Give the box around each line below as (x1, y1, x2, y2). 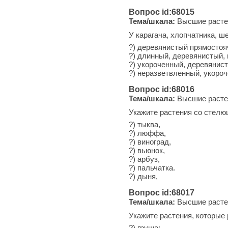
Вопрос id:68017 (129, 188, 194, 197)
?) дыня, (129, 172, 158, 181)
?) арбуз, (129, 154, 160, 163)
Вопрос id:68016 (129, 84, 194, 94)
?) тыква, (129, 120, 160, 129)
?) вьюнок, (129, 146, 165, 155)
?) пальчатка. (129, 163, 175, 172)
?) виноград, (129, 137, 171, 146)
